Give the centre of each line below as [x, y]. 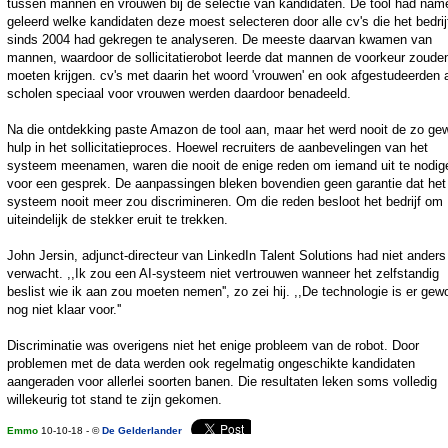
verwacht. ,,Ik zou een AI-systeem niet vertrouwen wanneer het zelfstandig [223, 274]
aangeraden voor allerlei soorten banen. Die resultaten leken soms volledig [222, 382]
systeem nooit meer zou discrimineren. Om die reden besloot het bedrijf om [225, 202]
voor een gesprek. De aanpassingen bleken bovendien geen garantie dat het [226, 184]
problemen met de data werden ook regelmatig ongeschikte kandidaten [211, 364]
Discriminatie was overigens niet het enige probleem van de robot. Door [213, 346]
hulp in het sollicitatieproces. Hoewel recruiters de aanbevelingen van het [217, 148]
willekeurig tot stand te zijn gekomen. [114, 400]
